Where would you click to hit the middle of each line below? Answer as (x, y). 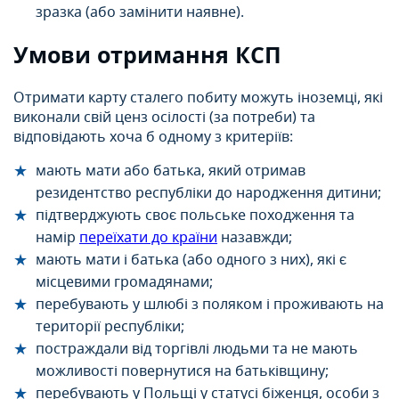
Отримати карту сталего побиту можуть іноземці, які (198, 98)
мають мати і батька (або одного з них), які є (191, 260)
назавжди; (255, 237)
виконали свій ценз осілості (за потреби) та (164, 117)
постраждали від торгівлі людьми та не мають (197, 349)
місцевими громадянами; (124, 282)
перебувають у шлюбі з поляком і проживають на (210, 304)
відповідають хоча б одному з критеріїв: (153, 137)
